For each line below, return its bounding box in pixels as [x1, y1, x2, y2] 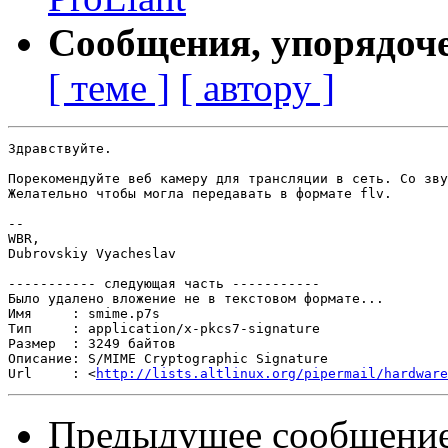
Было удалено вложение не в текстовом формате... [8, 291, 384, 307]
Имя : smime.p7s [8, 306, 160, 322]
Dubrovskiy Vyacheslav [8, 246, 176, 262]
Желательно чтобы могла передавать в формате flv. [8, 186, 392, 202]
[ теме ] [48, 66, 170, 110]
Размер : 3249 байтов [8, 336, 176, 352]
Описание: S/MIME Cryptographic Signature [8, 351, 328, 367]
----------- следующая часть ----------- [8, 276, 320, 292]
